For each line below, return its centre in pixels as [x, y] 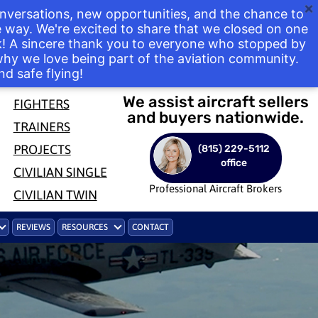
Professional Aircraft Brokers [216, 188]
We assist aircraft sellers [215, 102]
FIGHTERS [41, 104]
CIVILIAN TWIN [55, 195]
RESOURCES [84, 227]
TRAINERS [42, 127]
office [234, 163]
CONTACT [150, 227]
